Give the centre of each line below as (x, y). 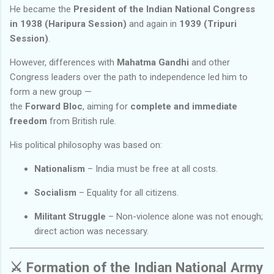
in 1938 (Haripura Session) (68, 24)
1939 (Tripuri (208, 24)
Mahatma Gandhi (153, 62)
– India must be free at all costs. (151, 168)
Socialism (55, 192)
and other (209, 62)
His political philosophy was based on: (86, 145)
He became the (42, 9)
